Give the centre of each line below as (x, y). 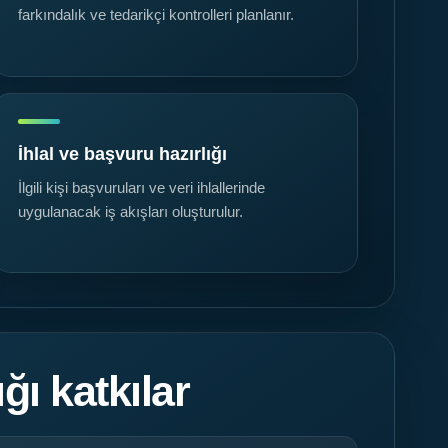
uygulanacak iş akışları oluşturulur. (130, 212)
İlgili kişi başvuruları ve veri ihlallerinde (141, 188)
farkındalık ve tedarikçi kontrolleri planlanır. (156, 15)
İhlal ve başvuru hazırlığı (122, 154)
